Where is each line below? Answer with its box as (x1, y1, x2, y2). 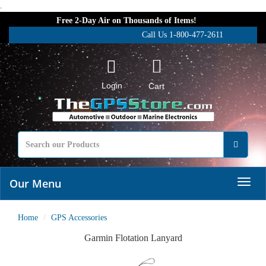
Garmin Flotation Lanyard (84, 233, 182, 243)
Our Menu (9, 176, 61, 191)
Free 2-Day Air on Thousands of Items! (56, 16, 197, 25)
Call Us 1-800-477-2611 (142, 30, 223, 39)
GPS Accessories (51, 213, 107, 222)
